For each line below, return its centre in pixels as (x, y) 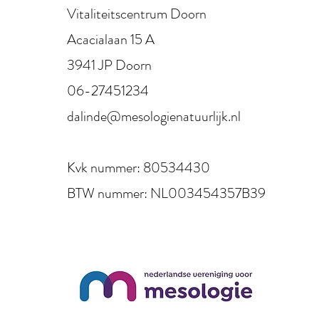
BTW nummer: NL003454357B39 (166, 193)
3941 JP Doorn (109, 65)
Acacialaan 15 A (110, 40)
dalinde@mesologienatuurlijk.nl (153, 116)
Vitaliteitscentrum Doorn (136, 14)
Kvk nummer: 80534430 (138, 168)
